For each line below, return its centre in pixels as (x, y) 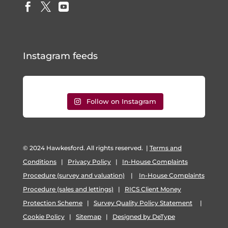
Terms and (165, 148)
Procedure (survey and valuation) (74, 175)
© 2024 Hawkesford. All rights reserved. (83, 148)
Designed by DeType (144, 216)
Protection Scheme (52, 203)
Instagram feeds (60, 56)
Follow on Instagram (122, 102)
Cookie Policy (44, 216)
